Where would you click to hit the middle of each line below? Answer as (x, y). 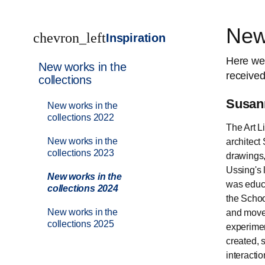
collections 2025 (81, 224)
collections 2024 (83, 188)
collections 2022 (81, 117)
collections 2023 (81, 153)
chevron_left (70, 38)
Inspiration (136, 38)
